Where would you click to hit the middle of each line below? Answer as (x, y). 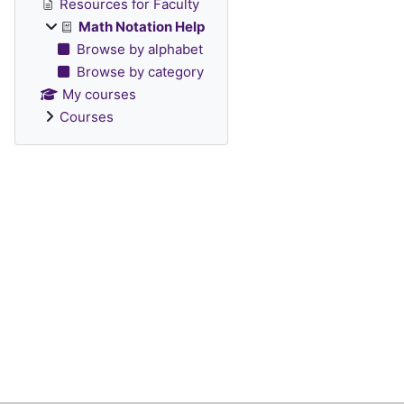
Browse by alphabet (139, 49)
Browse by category (140, 72)
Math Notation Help (142, 27)
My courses (99, 94)
